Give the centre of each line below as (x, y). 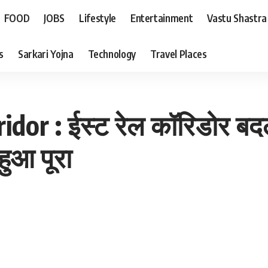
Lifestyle (97, 18)
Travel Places (179, 54)
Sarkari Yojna (45, 54)
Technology (112, 54)
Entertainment (162, 18)
